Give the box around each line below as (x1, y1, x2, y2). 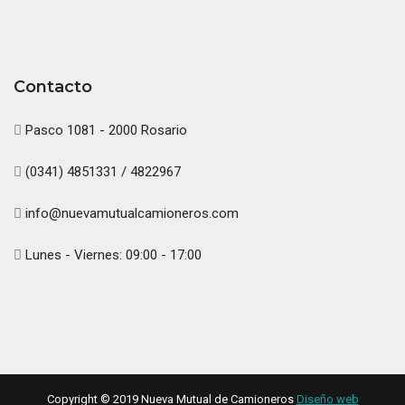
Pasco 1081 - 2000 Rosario (22, 121, 187, 138)
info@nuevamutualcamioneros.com (22, 204, 239, 221)
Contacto (14, 76, 92, 97)
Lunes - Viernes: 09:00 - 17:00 (22, 246, 202, 263)
